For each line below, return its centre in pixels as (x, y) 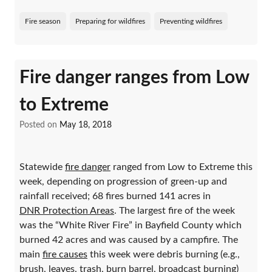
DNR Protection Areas (67, 210)
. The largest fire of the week (175, 210)
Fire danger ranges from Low (134, 77)
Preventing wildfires (191, 21)
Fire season (43, 21)
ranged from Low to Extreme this (182, 167)
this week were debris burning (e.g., (164, 254)
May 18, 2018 (86, 125)
